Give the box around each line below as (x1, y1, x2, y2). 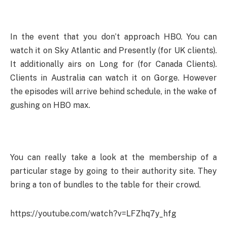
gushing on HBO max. (10, 100, 90, 110)
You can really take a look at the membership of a (10, 152, 217, 162)
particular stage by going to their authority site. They (10, 166, 217, 176)
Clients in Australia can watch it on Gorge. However (10, 72, 217, 83)
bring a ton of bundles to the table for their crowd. (10, 179, 201, 190)
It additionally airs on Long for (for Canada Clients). (10, 59, 217, 69)
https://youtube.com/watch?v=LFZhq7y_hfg (10, 208, 176, 218)
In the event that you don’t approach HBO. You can (10, 31, 217, 42)
